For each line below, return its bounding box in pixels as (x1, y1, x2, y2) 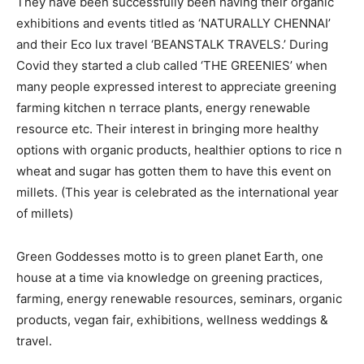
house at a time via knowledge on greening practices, (16, 270, 323, 285)
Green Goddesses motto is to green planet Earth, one (16, 249, 323, 264)
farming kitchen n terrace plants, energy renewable (16, 100, 310, 115)
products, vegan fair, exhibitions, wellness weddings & (16, 312, 328, 327)
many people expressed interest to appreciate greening (16, 79, 336, 94)
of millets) (16, 206, 73, 221)
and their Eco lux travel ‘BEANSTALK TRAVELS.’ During (16, 37, 328, 52)
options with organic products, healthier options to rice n (16, 142, 342, 158)
